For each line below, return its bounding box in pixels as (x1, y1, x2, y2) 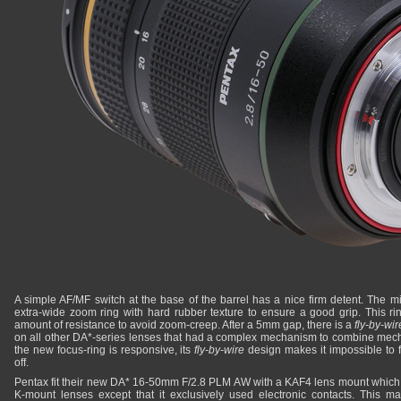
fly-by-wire (194, 344, 245, 356)
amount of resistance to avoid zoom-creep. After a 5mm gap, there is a (14, 319, 354, 331)
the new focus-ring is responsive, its (14, 344, 195, 356)
